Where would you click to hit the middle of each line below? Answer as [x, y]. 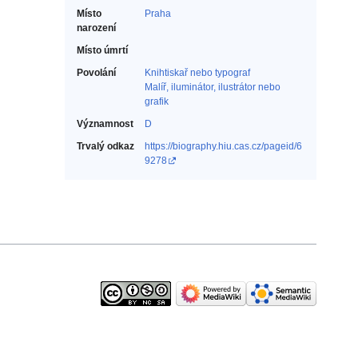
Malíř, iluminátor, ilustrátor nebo [213, 88]
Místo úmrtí [102, 51]
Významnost [105, 124]
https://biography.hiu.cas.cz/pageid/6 [223, 147]
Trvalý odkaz [105, 147]
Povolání [96, 73]
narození [96, 28]
